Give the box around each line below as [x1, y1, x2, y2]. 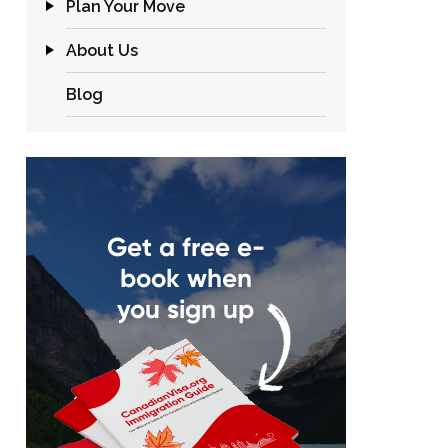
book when [119, 262, 252, 294]
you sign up [117, 293, 255, 325]
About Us [66, 41, 138, 60]
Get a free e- [106, 231, 265, 263]
